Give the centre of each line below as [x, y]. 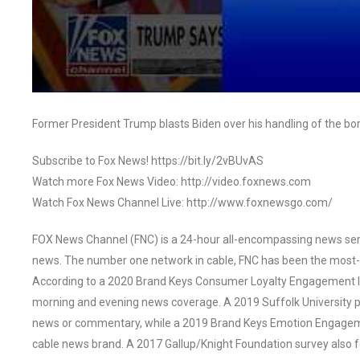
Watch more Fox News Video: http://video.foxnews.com [172, 181]
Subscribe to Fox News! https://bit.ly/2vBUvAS [148, 160]
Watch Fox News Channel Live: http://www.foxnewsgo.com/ [182, 202]
